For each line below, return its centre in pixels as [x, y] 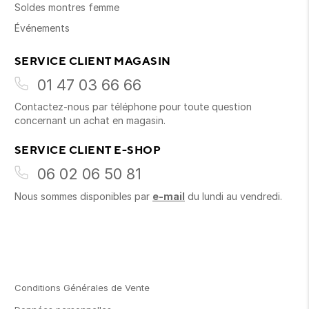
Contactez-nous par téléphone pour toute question [133, 107]
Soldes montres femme [67, 8]
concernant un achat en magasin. [90, 121]
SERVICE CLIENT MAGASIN [93, 61]
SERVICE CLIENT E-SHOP [88, 150]
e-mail [169, 197]
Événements [42, 28]
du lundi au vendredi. [233, 197]
